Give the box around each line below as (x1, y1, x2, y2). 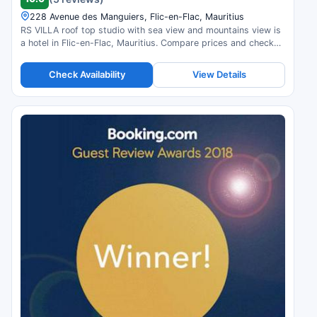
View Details (192, 69, 246, 81)
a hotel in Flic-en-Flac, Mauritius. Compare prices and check (21, 37, 274, 48)
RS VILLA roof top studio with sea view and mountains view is (21, 24, 281, 35)
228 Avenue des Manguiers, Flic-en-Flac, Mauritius (30, 11, 244, 22)
